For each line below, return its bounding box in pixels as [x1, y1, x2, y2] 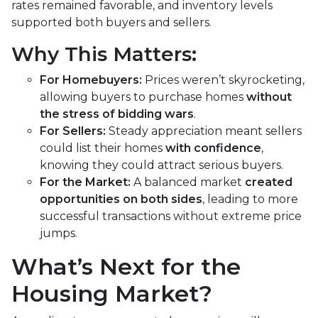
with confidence [165, 141, 261, 155]
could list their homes [40, 141, 165, 155]
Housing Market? [11, 279, 212, 307]
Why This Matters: [11, 41, 197, 66]
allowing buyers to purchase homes [40, 89, 246, 104]
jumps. [40, 226, 77, 240]
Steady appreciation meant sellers [106, 124, 302, 138]
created [245, 175, 292, 189]
